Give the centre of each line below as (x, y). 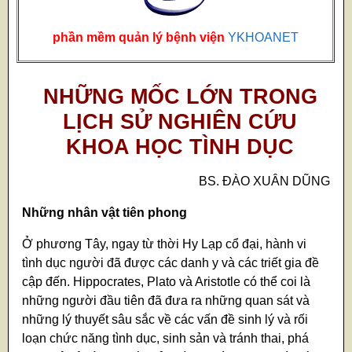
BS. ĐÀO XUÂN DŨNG (264, 181)
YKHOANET (264, 37)
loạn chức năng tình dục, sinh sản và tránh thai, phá (166, 339)
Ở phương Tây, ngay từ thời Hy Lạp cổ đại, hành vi (165, 244)
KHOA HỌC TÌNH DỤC (180, 147)
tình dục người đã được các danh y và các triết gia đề (171, 263)
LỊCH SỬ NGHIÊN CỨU (180, 122)
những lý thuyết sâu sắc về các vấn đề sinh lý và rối (165, 320)
